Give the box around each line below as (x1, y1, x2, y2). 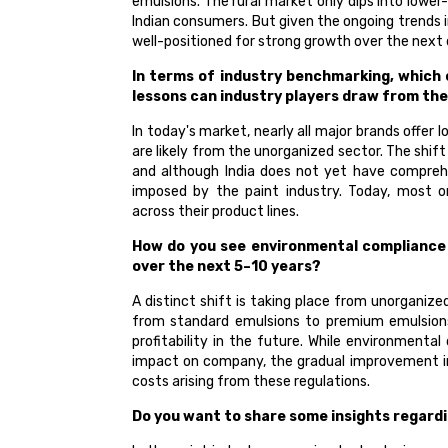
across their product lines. (132, 203, 299, 221)
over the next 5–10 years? (132, 258, 321, 276)
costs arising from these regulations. (132, 373, 370, 391)
